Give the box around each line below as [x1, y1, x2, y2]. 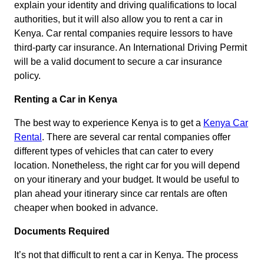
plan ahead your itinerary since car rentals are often [14, 189, 227, 199]
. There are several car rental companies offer [42, 132, 230, 143]
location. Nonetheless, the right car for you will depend [14, 160, 240, 171]
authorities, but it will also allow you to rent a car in [14, 14, 223, 25]
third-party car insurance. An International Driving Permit [14, 42, 247, 53]
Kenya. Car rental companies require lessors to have [14, 28, 233, 39]
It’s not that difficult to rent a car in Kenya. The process [14, 250, 238, 260]
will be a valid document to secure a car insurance [14, 57, 222, 67]
